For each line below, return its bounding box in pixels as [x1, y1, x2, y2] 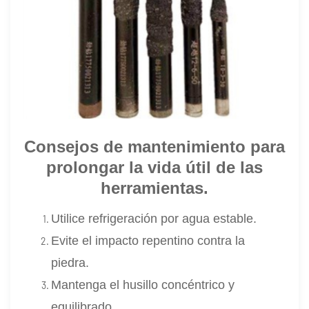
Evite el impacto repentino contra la [51, 233, 246, 248]
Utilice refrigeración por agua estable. [51, 211, 257, 226]
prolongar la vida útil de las [46, 157, 263, 177]
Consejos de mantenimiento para [24, 137, 285, 156]
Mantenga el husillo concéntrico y [51, 277, 235, 292]
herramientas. [101, 178, 208, 197]
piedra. [51, 255, 90, 270]
